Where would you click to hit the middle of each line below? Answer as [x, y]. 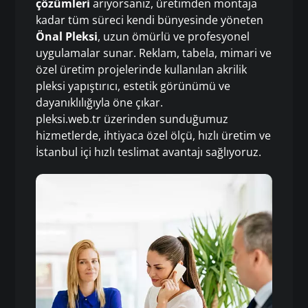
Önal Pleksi [67, 36]
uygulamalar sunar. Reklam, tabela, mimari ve [154, 53]
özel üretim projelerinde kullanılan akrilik [142, 69]
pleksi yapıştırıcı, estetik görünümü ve [133, 86]
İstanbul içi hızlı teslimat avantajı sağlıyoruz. [149, 152]
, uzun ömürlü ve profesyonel [174, 36]
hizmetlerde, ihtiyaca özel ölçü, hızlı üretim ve [154, 135]
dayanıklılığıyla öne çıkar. [100, 102]
